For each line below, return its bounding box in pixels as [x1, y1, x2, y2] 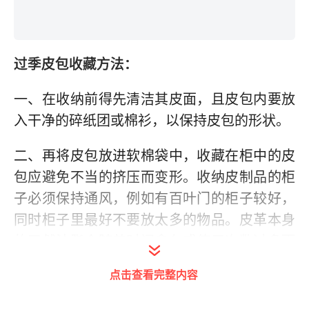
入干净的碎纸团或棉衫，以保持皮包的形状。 [14, 112, 290, 129]
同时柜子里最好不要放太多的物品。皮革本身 [14, 211, 295, 228]
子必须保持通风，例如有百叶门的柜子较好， [14, 190, 295, 207]
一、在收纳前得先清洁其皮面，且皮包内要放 [14, 90, 295, 108]
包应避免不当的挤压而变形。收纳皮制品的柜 [14, 168, 295, 186]
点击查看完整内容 [110, 266, 198, 282]
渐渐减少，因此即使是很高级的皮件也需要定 [14, 254, 295, 271]
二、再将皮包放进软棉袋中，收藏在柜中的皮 [14, 147, 295, 164]
